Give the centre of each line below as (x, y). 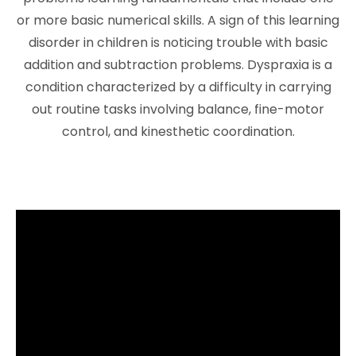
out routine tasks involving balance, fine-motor (178, 109)
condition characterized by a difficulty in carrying (178, 87)
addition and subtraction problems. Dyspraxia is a (178, 64)
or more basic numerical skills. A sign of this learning (178, 20)
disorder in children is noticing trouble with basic (178, 42)
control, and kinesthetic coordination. (178, 131)
